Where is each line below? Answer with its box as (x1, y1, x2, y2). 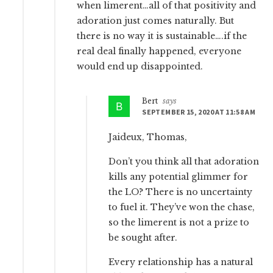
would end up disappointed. (77, 60, 204, 72)
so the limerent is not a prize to (108, 216, 250, 228)
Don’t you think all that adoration (108, 155, 260, 167)
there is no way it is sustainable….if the (77, 30, 247, 41)
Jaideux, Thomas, (108, 131, 188, 143)
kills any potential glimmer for (108, 171, 249, 182)
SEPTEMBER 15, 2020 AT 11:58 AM (142, 107, 256, 116)
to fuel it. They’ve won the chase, (108, 201, 255, 213)
